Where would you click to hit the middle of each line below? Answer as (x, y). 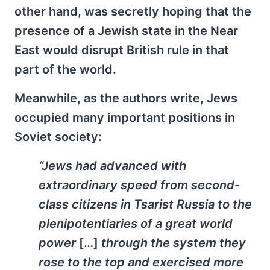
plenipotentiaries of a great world (136, 223)
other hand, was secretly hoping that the (133, 11)
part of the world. (65, 69)
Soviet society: (58, 137)
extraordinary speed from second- (139, 185)
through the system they (172, 243)
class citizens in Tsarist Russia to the (145, 204)
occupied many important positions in (125, 117)
